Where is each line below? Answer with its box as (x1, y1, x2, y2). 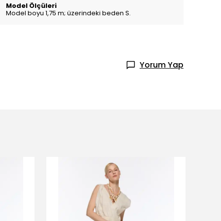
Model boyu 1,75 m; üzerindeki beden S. (6, 8, 131, 18)
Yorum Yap (140, 59, 184, 71)
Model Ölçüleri (6, 1, 57, 10)
